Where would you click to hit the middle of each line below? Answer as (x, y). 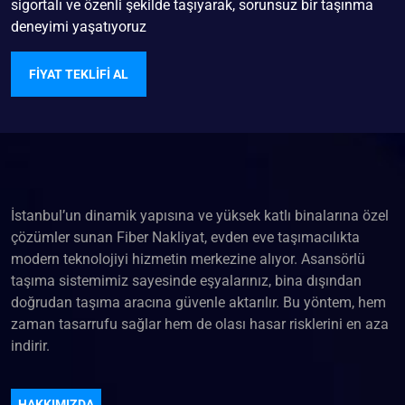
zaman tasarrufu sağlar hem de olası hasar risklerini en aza (200, 324)
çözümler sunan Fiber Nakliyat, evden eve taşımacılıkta (185, 237)
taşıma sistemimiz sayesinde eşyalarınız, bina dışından (186, 281)
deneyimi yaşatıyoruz (79, 27)
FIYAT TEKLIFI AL (79, 74)
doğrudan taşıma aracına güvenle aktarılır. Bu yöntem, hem (198, 302)
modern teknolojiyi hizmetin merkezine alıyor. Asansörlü (188, 259)
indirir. (30, 346)
